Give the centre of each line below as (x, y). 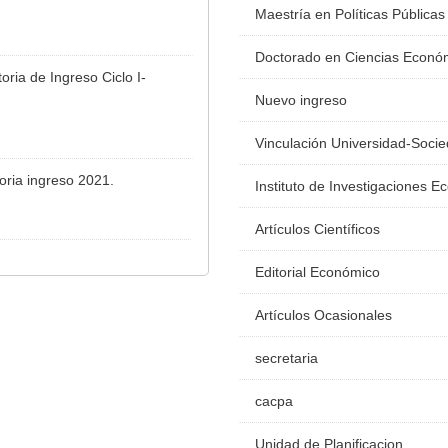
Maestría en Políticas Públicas (350, 14)
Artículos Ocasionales (323, 315)
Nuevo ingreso (301, 100)
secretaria (286, 358)
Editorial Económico (317, 272)
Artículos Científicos (317, 229)
